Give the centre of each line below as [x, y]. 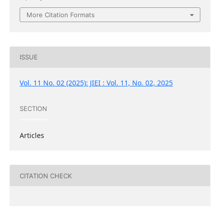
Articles [32, 136]
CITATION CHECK [45, 176]
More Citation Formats [61, 14]
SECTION [33, 108]
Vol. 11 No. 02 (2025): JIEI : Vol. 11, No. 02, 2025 [96, 83]
